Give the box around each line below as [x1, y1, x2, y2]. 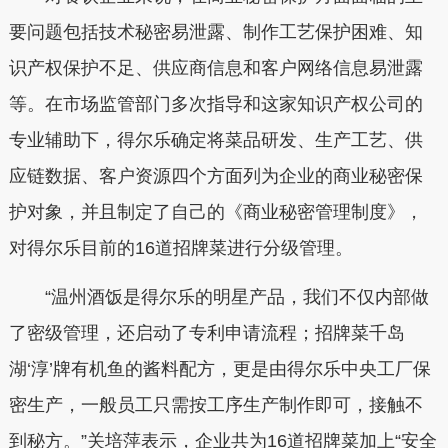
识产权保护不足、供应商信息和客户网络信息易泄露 [8, 57, 423, 78]
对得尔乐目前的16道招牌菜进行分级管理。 [8, 237, 353, 258]
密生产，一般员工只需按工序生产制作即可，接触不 [8, 395, 423, 416]
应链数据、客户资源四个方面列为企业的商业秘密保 [8, 165, 423, 186]
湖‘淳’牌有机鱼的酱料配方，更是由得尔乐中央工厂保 [8, 359, 431, 380]
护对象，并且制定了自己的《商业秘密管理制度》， [8, 201, 423, 222]
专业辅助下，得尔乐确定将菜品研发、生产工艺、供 [8, 129, 423, 150]
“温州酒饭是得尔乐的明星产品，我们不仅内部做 [8, 287, 429, 308]
